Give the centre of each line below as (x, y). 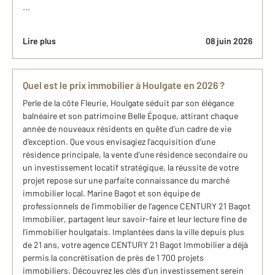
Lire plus (39, 41)
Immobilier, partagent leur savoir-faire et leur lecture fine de (135, 219)
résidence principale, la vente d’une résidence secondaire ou (135, 154)
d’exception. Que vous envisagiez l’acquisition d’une (119, 141)
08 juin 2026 (229, 41)
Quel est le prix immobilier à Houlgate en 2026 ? (124, 85)
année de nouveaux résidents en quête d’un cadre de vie (127, 129)
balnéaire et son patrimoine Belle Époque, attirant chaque (130, 116)
